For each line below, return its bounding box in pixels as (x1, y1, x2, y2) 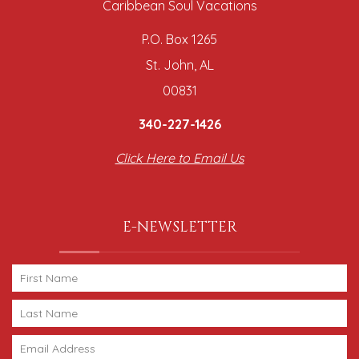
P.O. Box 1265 (142, 30, 217, 47)
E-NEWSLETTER (122, 216, 237, 237)
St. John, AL (145, 56, 214, 73)
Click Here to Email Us (115, 149, 244, 166)
